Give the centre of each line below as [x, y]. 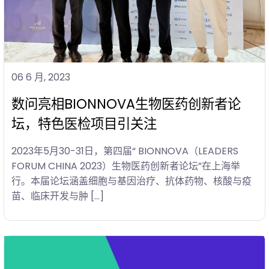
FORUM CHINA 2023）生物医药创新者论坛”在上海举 [126, 166]
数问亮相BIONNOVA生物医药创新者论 [126, 104]
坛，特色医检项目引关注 [84, 124]
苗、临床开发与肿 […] [58, 196]
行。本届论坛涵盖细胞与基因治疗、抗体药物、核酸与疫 [131, 181]
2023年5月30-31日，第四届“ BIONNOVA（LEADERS [125, 151]
